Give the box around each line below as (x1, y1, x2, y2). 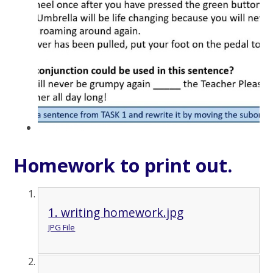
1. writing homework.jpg (48, 204, 184, 221)
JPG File (48, 222, 76, 233)
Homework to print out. (13, 152, 233, 178)
